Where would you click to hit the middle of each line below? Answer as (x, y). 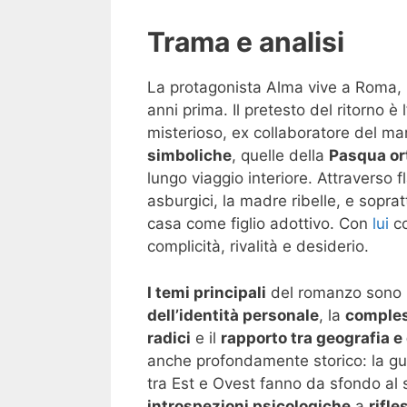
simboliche (189, 156)
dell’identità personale (233, 315)
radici (169, 338)
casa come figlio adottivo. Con (260, 224)
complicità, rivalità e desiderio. (258, 247)
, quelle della (280, 156)
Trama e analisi (246, 42)
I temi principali (207, 292)
